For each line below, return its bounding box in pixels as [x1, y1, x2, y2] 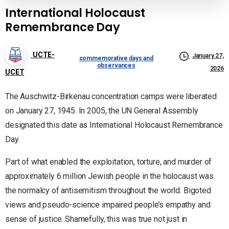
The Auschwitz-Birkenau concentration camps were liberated [5, 91, 217, 102]
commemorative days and [79, 55, 153, 62]
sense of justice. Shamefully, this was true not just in [5, 214, 188, 224]
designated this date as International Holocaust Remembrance [5, 120, 223, 130]
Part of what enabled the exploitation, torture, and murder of [5, 157, 212, 167]
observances [97, 62, 135, 70]
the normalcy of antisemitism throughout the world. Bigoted [5, 186, 211, 196]
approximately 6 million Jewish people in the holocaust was [5, 171, 214, 181]
